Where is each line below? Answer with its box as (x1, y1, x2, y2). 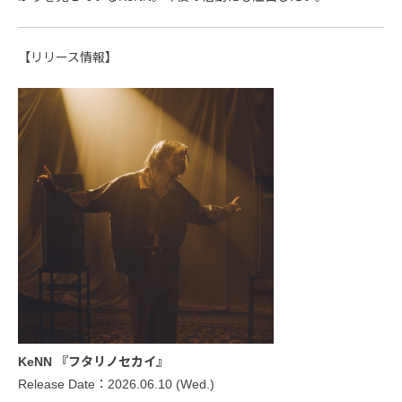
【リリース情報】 (18, 49, 118, 65)
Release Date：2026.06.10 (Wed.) (18, 376, 214, 391)
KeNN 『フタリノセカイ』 (18, 354, 169, 369)
